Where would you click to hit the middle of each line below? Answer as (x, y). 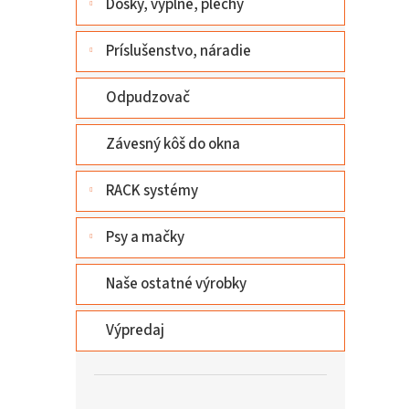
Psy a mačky (145, 237)
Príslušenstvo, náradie (178, 51)
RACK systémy (152, 191)
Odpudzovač (148, 98)
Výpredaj (135, 330)
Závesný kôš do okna (173, 144)
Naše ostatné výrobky (176, 284)
